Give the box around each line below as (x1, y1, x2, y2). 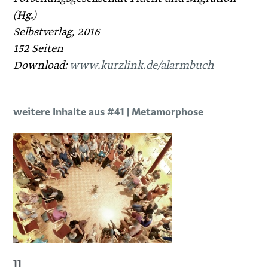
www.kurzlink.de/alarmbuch (69, 58, 214, 73)
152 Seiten (13, 41, 64, 56)
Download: (13, 58, 70, 73)
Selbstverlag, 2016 (13, 25, 100, 39)
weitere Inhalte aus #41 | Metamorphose (13, 105, 204, 119)
